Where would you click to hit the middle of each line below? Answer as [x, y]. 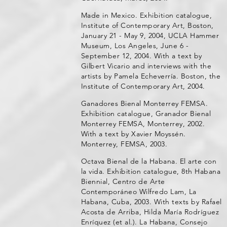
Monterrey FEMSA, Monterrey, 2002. [143, 124]
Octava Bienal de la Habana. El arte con [149, 161]
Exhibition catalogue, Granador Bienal [146, 113]
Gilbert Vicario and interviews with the [146, 66]
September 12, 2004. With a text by [141, 56]
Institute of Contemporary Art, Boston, [147, 25]
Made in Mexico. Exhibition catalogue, [146, 15]
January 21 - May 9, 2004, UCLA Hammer [150, 35]
